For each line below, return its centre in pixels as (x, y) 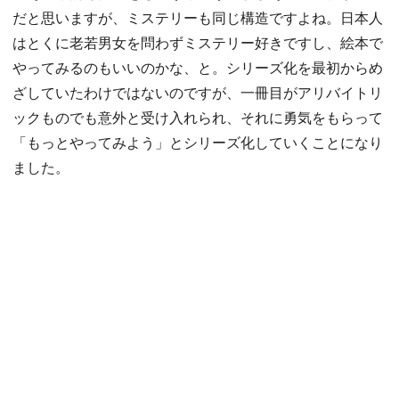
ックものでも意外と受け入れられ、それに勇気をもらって (198, 118)
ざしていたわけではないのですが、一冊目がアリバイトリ (198, 93)
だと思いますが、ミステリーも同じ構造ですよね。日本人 (198, 18)
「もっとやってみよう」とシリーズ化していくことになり (198, 142)
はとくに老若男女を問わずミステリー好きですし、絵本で (198, 43)
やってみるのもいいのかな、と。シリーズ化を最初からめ (198, 68)
